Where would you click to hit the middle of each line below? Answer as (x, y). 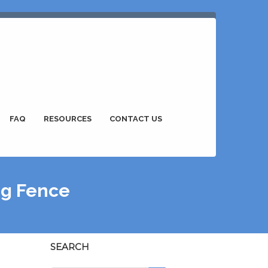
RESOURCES (68, 119)
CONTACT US (136, 119)
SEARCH (69, 247)
